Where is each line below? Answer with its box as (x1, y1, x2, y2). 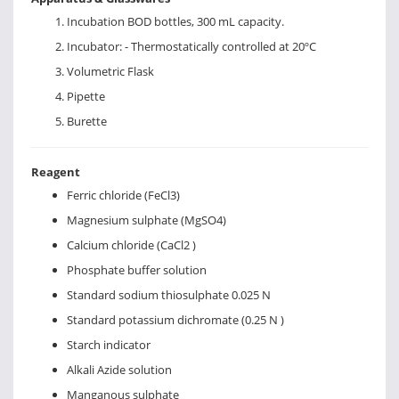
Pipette (67, 88, 105, 105)
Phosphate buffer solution (67, 262, 207, 279)
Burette (67, 113, 107, 130)
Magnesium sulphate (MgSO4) (67, 212, 226, 229)
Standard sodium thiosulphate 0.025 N (67, 287, 271, 304)
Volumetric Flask (67, 63, 154, 80)
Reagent (31, 164, 80, 181)
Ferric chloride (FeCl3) (67, 187, 180, 204)
